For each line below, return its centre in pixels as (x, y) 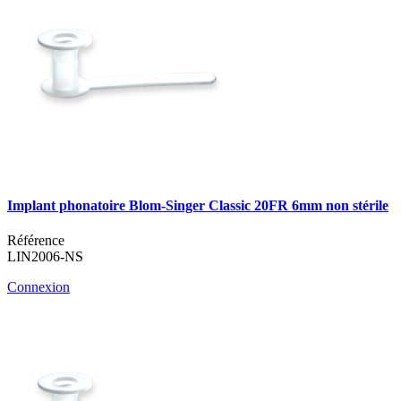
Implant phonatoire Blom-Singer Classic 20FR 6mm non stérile (198, 205)
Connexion (38, 287)
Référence (36, 241)
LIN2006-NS (45, 257)
